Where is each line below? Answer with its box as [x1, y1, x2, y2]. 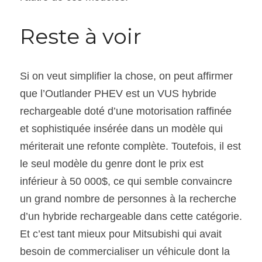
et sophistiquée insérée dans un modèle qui [20, 122, 223, 135]
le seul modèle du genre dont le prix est [20, 157, 204, 170]
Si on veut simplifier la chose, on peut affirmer [20, 70, 233, 82]
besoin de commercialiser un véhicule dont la [20, 245, 230, 257]
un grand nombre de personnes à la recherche [20, 192, 236, 205]
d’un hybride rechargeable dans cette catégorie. [20, 210, 242, 222]
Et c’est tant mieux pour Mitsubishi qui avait [20, 227, 222, 240]
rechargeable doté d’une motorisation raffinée [20, 105, 232, 117]
